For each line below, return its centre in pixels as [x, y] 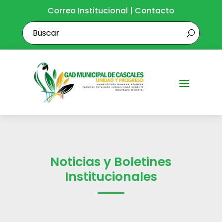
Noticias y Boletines [111, 162]
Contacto [155, 11]
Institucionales [111, 177]
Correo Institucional [88, 11]
